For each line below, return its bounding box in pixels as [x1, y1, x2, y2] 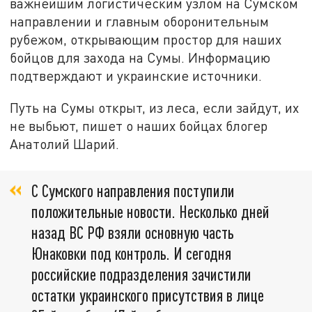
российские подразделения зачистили [31, 264, 251, 285]
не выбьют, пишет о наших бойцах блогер [10, 117, 268, 134]
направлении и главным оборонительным [10, 13, 270, 30]
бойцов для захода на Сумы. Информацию [10, 49, 271, 66]
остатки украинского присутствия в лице [31, 285, 264, 306]
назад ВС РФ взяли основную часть [31, 222, 234, 243]
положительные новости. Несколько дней [31, 201, 270, 222]
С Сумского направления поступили [31, 180, 235, 201]
